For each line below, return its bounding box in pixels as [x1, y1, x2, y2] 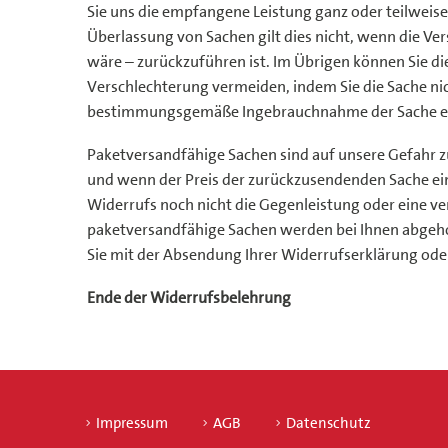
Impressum [96, 412, 168, 433]
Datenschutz [286, 412, 371, 433]
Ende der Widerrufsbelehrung [87, 286, 291, 308]
